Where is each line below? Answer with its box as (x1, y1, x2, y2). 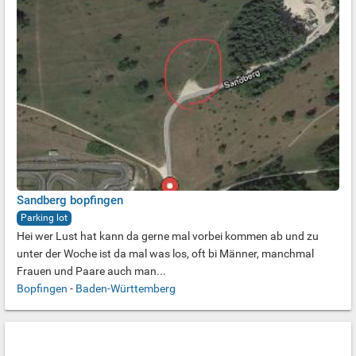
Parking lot (21, 212, 68, 223)
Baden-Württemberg (75, 282, 176, 295)
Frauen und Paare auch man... (17, 265, 166, 277)
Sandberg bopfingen (17, 193, 123, 207)
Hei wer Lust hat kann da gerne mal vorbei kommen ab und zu (17, 230, 319, 242)
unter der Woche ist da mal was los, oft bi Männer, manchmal (17, 247, 314, 260)
